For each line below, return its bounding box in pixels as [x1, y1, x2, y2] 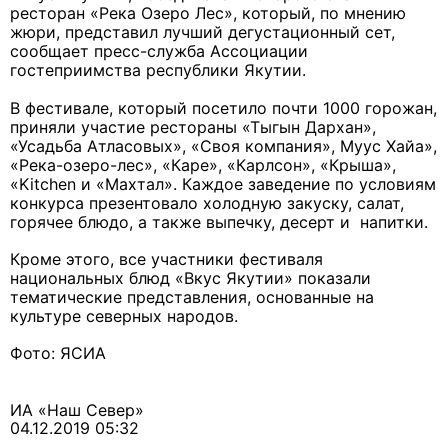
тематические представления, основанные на [10, 287, 374, 308]
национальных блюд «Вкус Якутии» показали [10, 268, 371, 289]
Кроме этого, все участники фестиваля [10, 249, 323, 270]
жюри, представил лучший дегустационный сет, [10, 22, 395, 43]
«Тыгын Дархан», [242, 117, 376, 138]
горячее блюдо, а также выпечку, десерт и [10, 212, 355, 233]
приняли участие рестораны [10, 117, 242, 138]
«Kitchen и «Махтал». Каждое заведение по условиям [10, 174, 436, 195]
